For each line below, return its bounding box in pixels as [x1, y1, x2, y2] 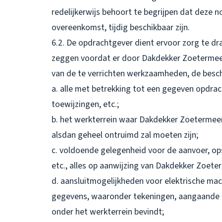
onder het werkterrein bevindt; [52, 205, 164, 218]
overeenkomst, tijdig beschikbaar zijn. [52, 21, 190, 34]
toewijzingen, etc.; [52, 98, 119, 111]
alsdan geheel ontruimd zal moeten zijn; [52, 128, 198, 141]
